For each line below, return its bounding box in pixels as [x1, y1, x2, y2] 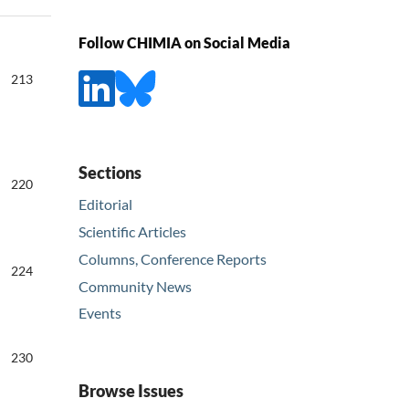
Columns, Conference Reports [79, 249, 267, 267]
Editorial [79, 194, 132, 213]
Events [79, 304, 121, 322]
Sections [79, 162, 142, 183]
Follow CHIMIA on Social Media [79, 34, 290, 52]
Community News [79, 277, 192, 295]
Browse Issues [79, 381, 184, 402]
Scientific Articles [79, 222, 186, 240]
